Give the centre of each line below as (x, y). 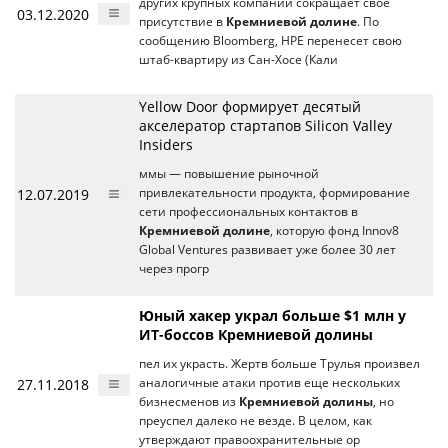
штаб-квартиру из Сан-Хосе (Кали (238, 59)
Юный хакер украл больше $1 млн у (272, 315)
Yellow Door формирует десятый (250, 106)
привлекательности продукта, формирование (274, 192)
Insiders (166, 144)
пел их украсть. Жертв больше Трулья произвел (279, 363)
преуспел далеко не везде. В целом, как (255, 420)
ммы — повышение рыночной (229, 173)
